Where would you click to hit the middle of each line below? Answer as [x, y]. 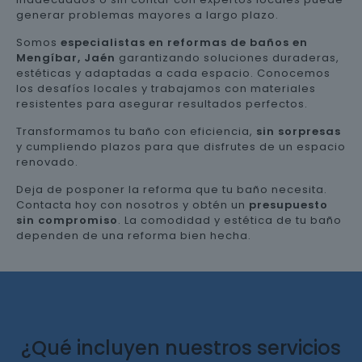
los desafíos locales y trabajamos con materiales [166, 88]
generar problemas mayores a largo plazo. [147, 15]
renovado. [47, 162]
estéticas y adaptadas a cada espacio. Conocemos [173, 73]
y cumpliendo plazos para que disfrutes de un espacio [181, 147]
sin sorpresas [299, 131]
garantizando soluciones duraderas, [227, 58]
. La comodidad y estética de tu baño [230, 220]
